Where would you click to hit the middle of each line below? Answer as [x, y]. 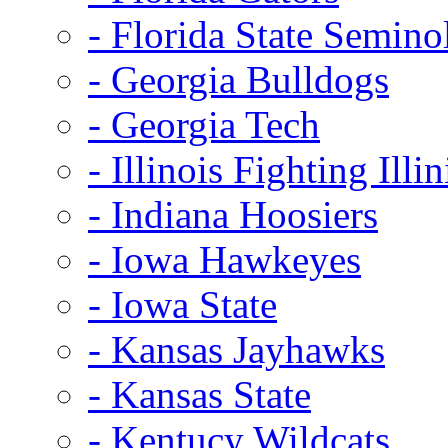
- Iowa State [182, 304]
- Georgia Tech [204, 124]
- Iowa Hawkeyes [224, 259]
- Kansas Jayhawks [236, 349]
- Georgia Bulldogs [238, 79]
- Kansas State [199, 394]
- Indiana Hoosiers [233, 214]
